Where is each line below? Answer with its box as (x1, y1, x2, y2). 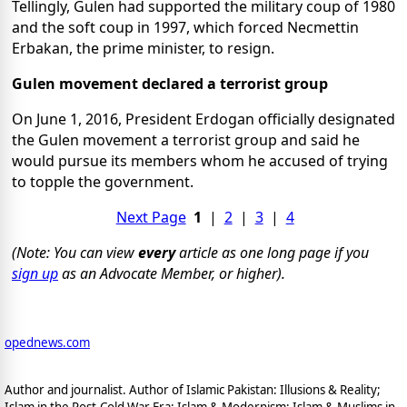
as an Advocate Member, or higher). (58, 263, 285, 284)
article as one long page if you (175, 243, 369, 263)
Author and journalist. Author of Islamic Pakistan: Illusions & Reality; (5, 381, 381, 398)
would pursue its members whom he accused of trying (12, 151, 388, 172)
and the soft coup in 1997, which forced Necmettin (12, 17, 359, 38)
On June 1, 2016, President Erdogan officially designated (12, 109, 395, 130)
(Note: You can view (12, 243, 138, 263)
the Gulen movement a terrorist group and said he (12, 130, 360, 151)
